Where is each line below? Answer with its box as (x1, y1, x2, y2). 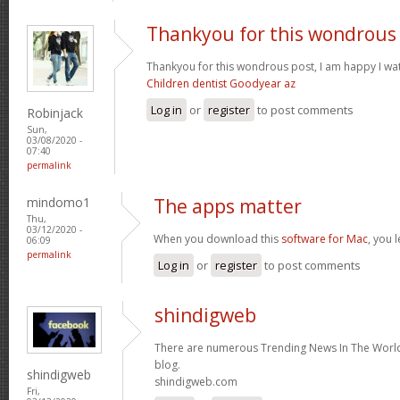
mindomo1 (27, 193, 90, 211)
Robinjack (27, 104, 83, 121)
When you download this (154, 230, 281, 246)
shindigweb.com (154, 373, 237, 389)
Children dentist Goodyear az (146, 75, 296, 91)
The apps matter (154, 193, 302, 219)
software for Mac (281, 230, 368, 246)
